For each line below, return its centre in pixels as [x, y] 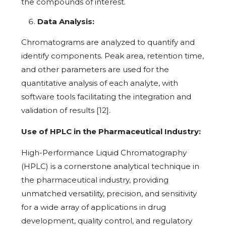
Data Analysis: [66, 21]
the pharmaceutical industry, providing [95, 180]
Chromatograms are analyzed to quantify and [108, 42]
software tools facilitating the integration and [106, 96]
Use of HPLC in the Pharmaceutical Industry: [111, 131]
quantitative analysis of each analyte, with [100, 83]
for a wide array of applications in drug [94, 207]
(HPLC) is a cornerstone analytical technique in [110, 166]
